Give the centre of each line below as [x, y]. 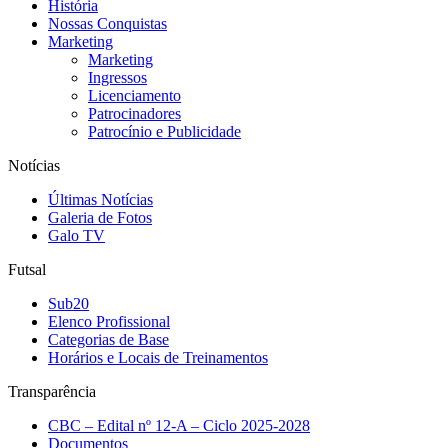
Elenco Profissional [109, 321]
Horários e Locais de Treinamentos [158, 357]
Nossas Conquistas [107, 23]
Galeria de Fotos [100, 217]
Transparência [52, 391]
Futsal [27, 269]
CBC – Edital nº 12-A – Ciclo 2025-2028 [179, 425]
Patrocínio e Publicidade [164, 131]
